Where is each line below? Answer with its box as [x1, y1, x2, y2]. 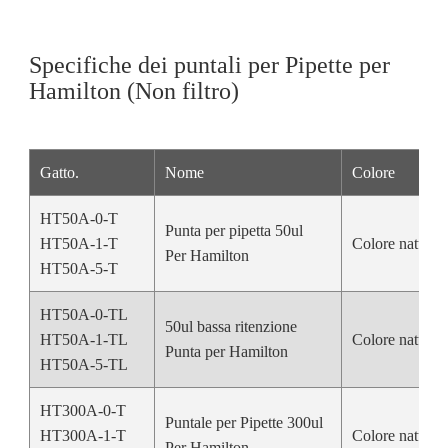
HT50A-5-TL [39, 355, 128, 373]
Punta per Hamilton [164, 342, 288, 360]
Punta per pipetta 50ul [164, 221, 303, 239]
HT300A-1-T [39, 426, 126, 444]
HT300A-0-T [39, 401, 126, 419]
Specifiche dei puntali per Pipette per [28, 51, 390, 78]
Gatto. [39, 163, 79, 181]
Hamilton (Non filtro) [28, 77, 239, 104]
